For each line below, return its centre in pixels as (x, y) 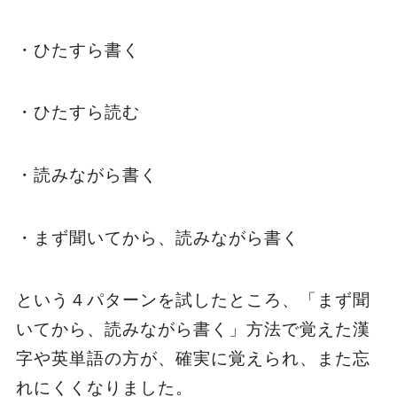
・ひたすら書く (78, 50)
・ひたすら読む (78, 113)
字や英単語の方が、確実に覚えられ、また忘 (193, 359)
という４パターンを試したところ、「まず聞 (193, 300)
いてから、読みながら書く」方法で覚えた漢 (193, 330)
